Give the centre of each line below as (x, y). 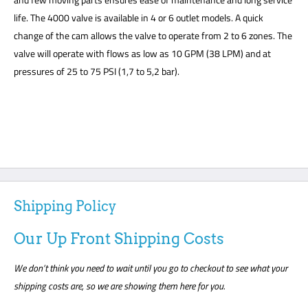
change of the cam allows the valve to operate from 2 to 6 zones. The (153, 35)
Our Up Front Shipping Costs (119, 239)
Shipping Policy (65, 207)
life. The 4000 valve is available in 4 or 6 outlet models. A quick (139, 17)
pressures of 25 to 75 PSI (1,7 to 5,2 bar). (97, 71)
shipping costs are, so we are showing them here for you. (121, 286)
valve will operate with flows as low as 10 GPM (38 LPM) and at (142, 53)
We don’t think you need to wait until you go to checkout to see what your (151, 268)
